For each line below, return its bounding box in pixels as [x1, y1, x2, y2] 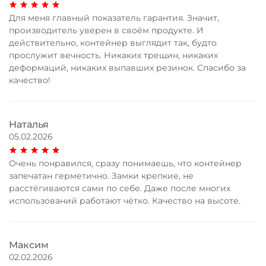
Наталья [9, 119, 49, 131]
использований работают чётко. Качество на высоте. [9, 195, 240, 207]
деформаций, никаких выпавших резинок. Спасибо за [9, 62, 246, 74]
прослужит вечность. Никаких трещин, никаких [9, 50, 218, 61]
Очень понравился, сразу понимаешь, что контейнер [9, 158, 242, 169]
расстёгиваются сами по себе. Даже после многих [9, 183, 230, 194]
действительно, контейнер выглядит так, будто [9, 37, 217, 49]
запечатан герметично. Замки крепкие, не [9, 170, 194, 182]
